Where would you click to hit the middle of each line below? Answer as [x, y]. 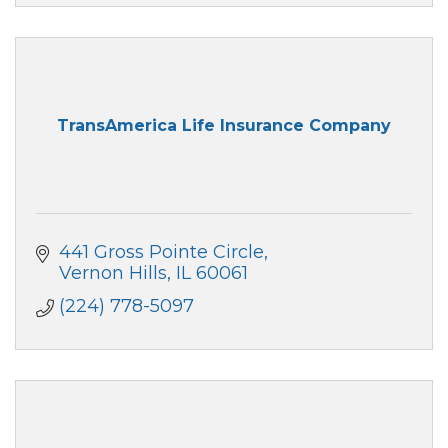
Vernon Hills [112, 272]
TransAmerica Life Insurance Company [224, 126]
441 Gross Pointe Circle [161, 251]
